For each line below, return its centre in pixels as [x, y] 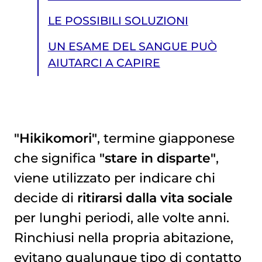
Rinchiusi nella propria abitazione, [123, 237]
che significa [56, 158]
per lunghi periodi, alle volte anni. [121, 217]
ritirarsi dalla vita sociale [155, 197]
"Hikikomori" [55, 138]
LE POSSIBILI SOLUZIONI [118, 21]
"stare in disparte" [157, 158]
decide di [45, 197]
